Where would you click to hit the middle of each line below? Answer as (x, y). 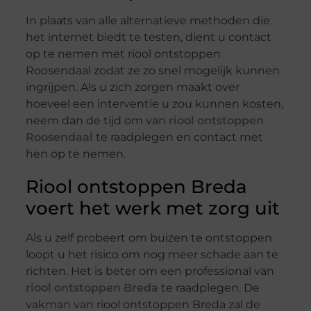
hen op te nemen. (75, 154)
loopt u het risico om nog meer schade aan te (152, 255)
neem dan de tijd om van (97, 121)
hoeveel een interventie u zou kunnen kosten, (154, 104)
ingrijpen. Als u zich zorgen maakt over (132, 87)
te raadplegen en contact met (178, 137)
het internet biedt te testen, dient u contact (148, 37)
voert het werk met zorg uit (152, 209)
